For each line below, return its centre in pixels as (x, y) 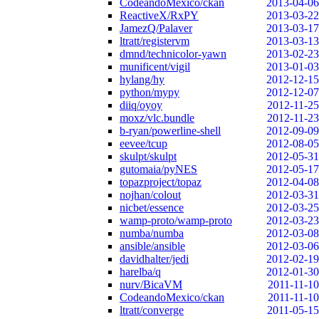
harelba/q (140, 272)
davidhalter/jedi (154, 259)
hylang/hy (142, 79)
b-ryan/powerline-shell (170, 131)
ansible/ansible (152, 246)
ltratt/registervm (155, 41)
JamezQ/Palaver (156, 28)
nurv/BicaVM (151, 284)
